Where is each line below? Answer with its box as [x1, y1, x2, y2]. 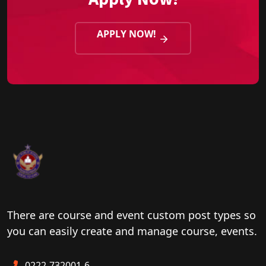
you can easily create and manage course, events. [7, 224, 257, 238]
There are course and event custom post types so [7, 208, 256, 222]
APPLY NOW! [97, 27, 159, 41]
